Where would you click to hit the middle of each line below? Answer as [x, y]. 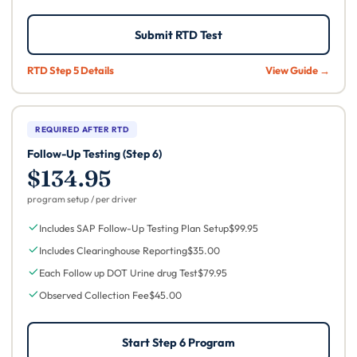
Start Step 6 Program [178, 342]
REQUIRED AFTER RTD [82, 129]
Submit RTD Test [178, 35]
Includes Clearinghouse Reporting [114, 250]
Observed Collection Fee [94, 294]
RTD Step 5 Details [71, 71]
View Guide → [297, 71]
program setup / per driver [82, 198]
